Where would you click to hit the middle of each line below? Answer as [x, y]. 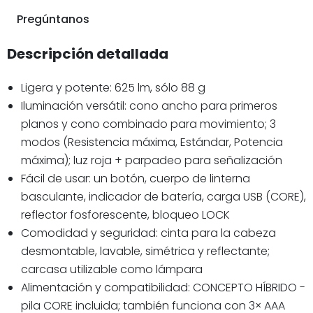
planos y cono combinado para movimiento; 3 [148, 124]
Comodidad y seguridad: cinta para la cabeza [148, 233]
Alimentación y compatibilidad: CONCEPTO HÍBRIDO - [163, 287]
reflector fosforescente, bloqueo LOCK [125, 214]
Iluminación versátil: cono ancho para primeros [149, 105]
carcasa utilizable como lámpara [112, 269]
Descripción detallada [88, 53]
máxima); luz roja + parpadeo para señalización [152, 160]
